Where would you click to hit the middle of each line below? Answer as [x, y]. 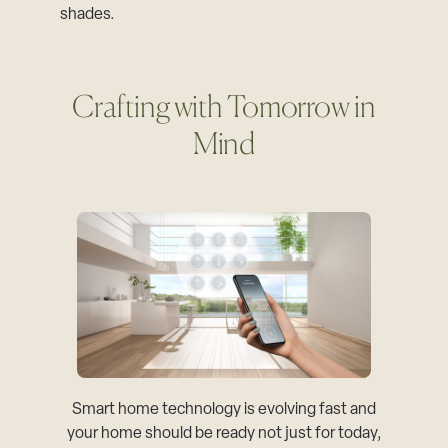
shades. [88, 15]
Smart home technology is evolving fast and [224, 409]
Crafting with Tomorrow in [224, 106]
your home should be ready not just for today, [224, 433]
